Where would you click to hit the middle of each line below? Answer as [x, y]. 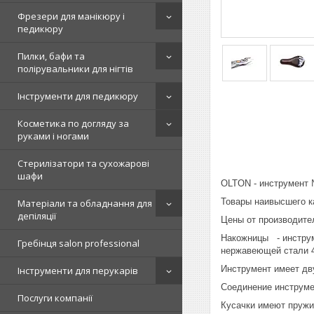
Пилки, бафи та [51, 56]
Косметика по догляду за [73, 123]
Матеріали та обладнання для [85, 203]
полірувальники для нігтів [75, 69]
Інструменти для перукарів [78, 271]
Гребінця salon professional [78, 243]
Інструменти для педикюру [78, 96]
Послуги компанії [55, 298]
